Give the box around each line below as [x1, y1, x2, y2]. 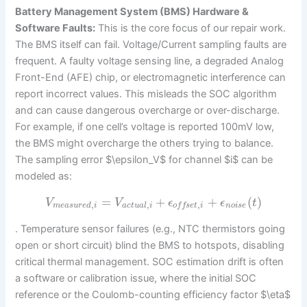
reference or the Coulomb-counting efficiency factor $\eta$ [15, 288, 291, 302]
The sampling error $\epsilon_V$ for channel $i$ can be [15, 153, 273, 167]
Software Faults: [15, 22, 96, 35]
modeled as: [15, 170, 73, 183]
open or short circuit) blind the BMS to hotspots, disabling [15, 239, 285, 252]
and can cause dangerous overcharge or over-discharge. [15, 104, 280, 117]
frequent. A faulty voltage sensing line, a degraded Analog [15, 55, 284, 68]
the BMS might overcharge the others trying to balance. [15, 137, 274, 150]
